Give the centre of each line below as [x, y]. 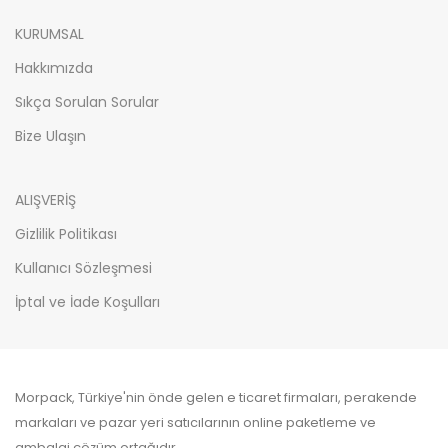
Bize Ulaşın [50, 136]
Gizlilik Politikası [66, 234]
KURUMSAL [49, 34]
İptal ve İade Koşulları [87, 302]
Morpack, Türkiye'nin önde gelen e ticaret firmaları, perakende [216, 398]
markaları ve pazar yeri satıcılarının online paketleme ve [195, 423]
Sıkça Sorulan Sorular [87, 102]
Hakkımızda [54, 68]
